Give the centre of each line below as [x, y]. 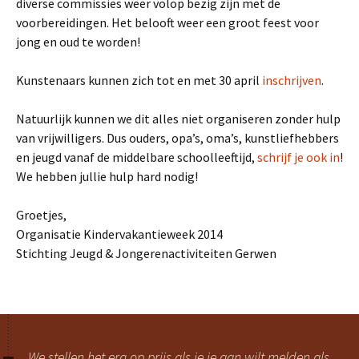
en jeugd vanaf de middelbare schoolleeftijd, [137, 157]
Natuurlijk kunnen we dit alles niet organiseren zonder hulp [178, 119]
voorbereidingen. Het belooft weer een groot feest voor [167, 22]
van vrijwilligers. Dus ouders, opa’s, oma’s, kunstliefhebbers [177, 138]
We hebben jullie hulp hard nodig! [107, 176]
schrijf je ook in [298, 157]
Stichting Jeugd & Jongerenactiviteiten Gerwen [146, 253]
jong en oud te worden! [78, 42]
